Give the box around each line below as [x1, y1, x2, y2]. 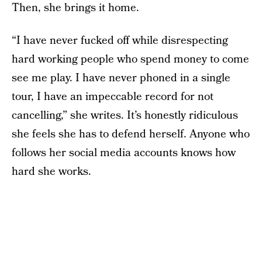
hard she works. [12, 164, 91, 180]
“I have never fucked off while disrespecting [12, 33, 228, 49]
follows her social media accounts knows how [12, 145, 236, 161]
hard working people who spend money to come [12, 51, 249, 67]
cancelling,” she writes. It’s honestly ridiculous [12, 108, 238, 123]
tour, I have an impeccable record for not [12, 89, 213, 105]
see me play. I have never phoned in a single [12, 70, 230, 86]
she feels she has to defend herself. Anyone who [12, 126, 250, 142]
